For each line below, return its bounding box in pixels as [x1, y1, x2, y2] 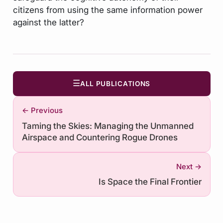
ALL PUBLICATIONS [80, 79, 150, 88]
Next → [176, 162, 202, 171]
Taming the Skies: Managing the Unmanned [21, 120, 194, 131]
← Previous [21, 106, 63, 115]
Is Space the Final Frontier [98, 177, 202, 187]
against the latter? [12, 16, 84, 27]
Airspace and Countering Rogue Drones [21, 132, 178, 142]
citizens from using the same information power [12, 4, 203, 15]
